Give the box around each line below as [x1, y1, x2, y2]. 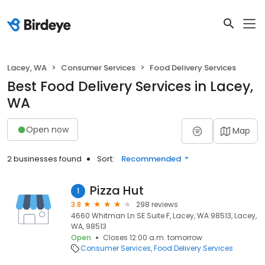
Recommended [121, 153, 181, 164]
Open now [26, 123, 69, 135]
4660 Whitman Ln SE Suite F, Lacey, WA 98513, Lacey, [71, 211, 257, 221]
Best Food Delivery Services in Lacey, [7, 77, 253, 96]
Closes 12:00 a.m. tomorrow [103, 232, 202, 243]
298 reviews [136, 199, 178, 209]
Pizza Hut [90, 182, 144, 199]
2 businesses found [7, 153, 82, 164]
